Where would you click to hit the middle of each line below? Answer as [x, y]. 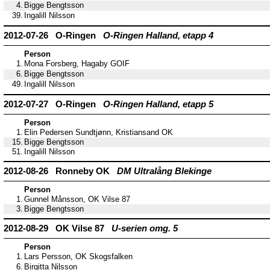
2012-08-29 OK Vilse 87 [58, 228]
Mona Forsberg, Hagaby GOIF [77, 64]
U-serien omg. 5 [145, 228]
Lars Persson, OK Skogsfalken [78, 257]
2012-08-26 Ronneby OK [60, 171]
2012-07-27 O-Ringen [53, 104]
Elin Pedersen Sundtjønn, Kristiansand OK [99, 133]
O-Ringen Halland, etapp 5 [158, 104]
